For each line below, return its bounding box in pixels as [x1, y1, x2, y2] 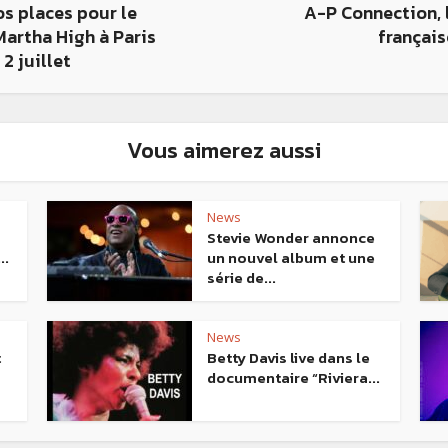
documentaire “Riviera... [207, 366, 380, 390]
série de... [207, 266, 276, 290]
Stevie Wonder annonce [207, 226, 375, 250]
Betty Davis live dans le [207, 346, 370, 370]
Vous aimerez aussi [127, 134, 321, 168]
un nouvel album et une [207, 246, 375, 270]
